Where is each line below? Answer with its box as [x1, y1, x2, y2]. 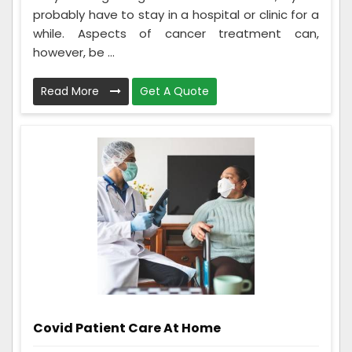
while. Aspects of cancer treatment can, [33, 24, 319, 42]
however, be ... [33, 43, 115, 60]
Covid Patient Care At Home [33, 318, 221, 337]
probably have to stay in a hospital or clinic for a [33, 5, 319, 23]
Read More [41, 82, 102, 99]
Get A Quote [140, 82, 209, 99]
